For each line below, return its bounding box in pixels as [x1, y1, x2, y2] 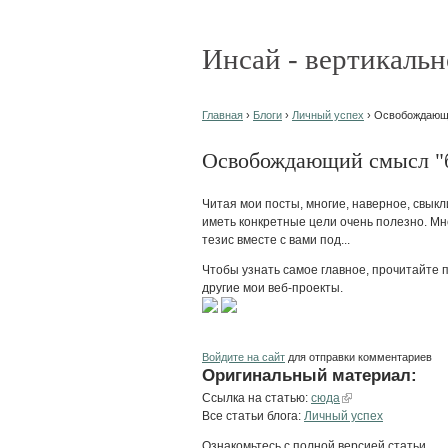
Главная [202, 109, 243, 121]
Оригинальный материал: [202, 364, 417, 385]
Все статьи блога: [202, 408, 304, 423]
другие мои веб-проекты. [202, 280, 343, 295]
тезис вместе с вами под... [202, 232, 350, 247]
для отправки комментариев [285, 350, 432, 363]
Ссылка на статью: [202, 390, 311, 405]
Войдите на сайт [202, 350, 285, 363]
